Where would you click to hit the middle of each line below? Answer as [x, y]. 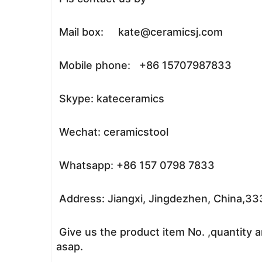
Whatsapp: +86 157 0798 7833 [135, 165]
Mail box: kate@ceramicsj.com [139, 32]
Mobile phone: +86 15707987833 [144, 65]
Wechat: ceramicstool [112, 132]
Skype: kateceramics [110, 99]
